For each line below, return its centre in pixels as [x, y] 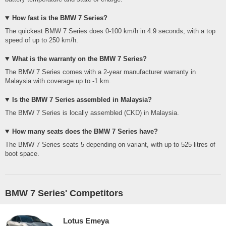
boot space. [22, 154]
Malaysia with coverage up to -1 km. [58, 81]
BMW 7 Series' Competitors [64, 193]
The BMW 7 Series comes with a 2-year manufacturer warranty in [100, 72]
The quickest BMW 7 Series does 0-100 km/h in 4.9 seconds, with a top [110, 31]
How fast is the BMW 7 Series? [60, 18]
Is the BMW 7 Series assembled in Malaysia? [82, 100]
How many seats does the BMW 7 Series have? [85, 132]
